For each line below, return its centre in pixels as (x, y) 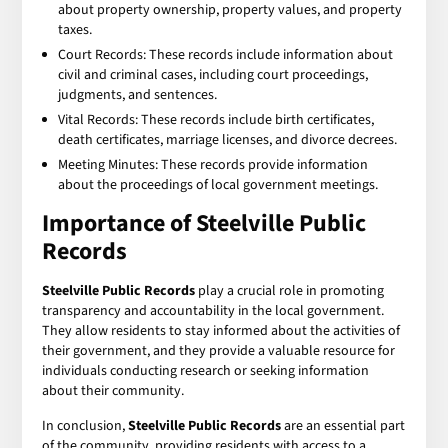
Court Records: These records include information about (226, 54)
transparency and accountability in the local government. (213, 310)
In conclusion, (85, 425)
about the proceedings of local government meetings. (218, 184)
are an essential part (343, 425)
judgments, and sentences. (138, 94)
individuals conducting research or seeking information (206, 370)
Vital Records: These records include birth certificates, (216, 119)
